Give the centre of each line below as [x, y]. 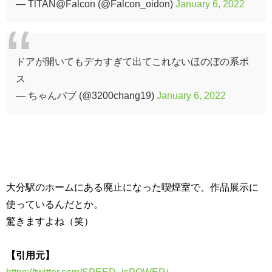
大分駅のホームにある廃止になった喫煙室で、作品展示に [132, 187]
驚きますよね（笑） [50, 221]
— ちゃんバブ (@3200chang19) [86, 95]
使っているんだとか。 [55, 204]
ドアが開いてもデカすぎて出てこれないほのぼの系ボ [132, 61]
